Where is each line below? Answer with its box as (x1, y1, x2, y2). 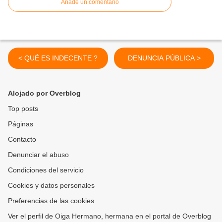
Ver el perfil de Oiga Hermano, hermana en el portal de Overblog (8, 212, 211, 220)
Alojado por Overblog (8, 89, 81, 97)
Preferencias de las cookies (8, 196, 94, 205)
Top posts (8, 104, 38, 112)
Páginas (8, 119, 33, 128)
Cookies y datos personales (8, 181, 95, 189)
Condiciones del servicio (8, 166, 84, 174)
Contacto (8, 135, 36, 143)
